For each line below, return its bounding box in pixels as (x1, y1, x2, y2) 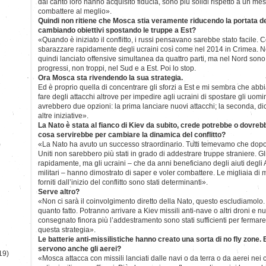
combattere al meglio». (38, 7, 112, 15)
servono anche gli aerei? (38, 244, 121, 253)
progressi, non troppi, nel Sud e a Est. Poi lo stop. (38, 64, 196, 72)
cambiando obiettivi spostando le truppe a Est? (38, 26, 196, 34)
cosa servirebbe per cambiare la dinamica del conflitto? (38, 130, 226, 139)
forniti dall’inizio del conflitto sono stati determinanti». (38, 178, 208, 186)
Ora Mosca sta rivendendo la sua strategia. (38, 73, 183, 82)
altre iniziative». (38, 111, 88, 120)
